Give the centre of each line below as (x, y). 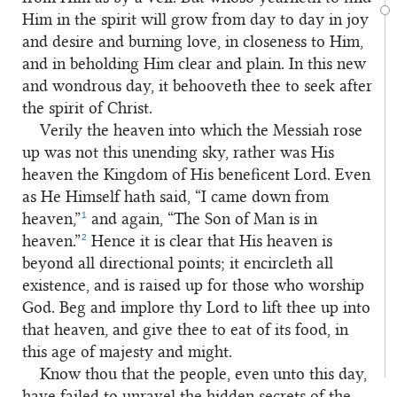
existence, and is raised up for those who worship (193, 286)
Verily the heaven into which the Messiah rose (201, 131)
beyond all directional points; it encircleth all (178, 264)
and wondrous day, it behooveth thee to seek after (197, 86)
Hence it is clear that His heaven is (210, 241)
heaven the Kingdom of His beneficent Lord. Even (196, 175)
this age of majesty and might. (127, 352)
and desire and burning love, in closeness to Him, (193, 42)
